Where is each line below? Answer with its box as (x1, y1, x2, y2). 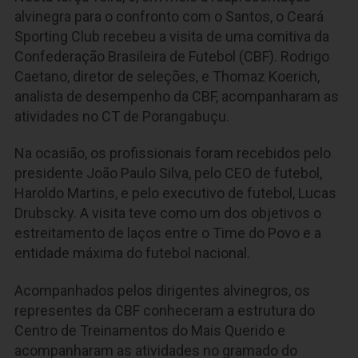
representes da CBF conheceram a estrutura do (14, 301, 315, 319)
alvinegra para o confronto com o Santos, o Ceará (14, 7, 324, 25)
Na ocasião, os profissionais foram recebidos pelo (14, 145, 331, 162)
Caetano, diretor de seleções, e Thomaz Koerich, (14, 67, 320, 85)
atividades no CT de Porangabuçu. (14, 107, 229, 125)
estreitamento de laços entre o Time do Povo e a (14, 225, 321, 242)
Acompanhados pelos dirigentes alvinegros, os (14, 281, 310, 299)
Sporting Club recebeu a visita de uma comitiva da (14, 27, 329, 45)
